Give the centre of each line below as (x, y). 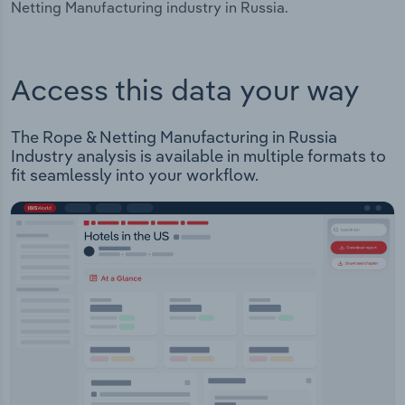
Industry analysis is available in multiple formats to (198, 156)
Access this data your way (185, 90)
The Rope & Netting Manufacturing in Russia (174, 137)
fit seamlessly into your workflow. (135, 175)
